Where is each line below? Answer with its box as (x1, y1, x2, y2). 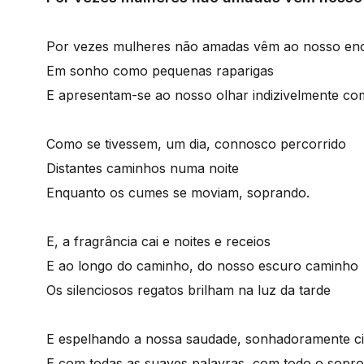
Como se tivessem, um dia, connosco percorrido (46, 136, 346, 152)
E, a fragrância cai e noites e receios (46, 233, 271, 249)
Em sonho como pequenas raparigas (46, 63, 274, 79)
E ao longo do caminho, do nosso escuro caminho (46, 258, 358, 274)
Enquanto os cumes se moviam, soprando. (46, 184, 310, 201)
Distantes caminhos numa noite (46, 160, 239, 176)
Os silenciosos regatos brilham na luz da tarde (46, 282, 331, 298)
